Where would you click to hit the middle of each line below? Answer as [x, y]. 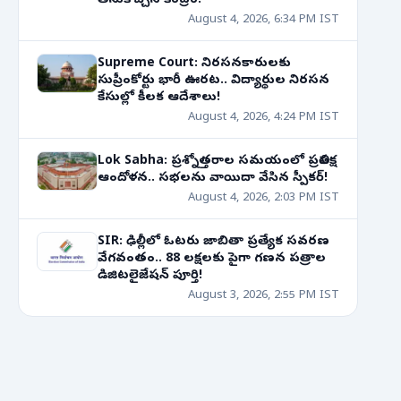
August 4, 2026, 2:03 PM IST [264, 198]
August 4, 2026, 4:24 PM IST [264, 118]
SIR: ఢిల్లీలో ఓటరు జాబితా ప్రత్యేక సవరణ [213, 242]
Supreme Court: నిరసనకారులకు [194, 64]
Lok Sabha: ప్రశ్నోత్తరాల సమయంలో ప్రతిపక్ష [217, 162]
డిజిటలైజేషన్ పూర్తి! [150, 276]
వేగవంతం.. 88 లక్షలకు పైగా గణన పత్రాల [212, 259]
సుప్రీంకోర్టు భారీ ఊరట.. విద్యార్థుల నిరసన [213, 81]
